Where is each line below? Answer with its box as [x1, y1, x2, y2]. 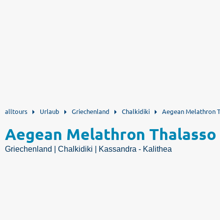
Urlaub [40, 107, 59, 115]
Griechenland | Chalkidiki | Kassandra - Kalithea [5, 145, 172, 153]
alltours [5, 107, 27, 115]
